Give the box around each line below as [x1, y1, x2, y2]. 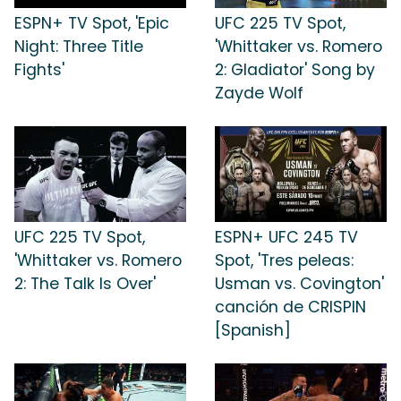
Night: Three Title [14, 35, 143, 57]
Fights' [14, 58, 64, 81]
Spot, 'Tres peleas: [215, 250, 354, 272]
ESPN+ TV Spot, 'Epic [14, 12, 169, 34]
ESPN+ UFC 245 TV [215, 226, 358, 249]
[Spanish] [215, 320, 291, 342]
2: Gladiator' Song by [215, 58, 375, 81]
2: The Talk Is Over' [14, 273, 156, 295]
